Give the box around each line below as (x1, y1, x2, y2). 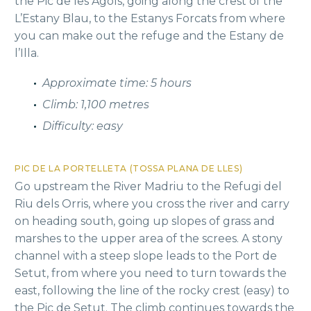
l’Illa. (15, 47, 39, 60)
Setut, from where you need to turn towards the (15, 267, 287, 280)
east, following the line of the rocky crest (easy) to (15, 284, 289, 298)
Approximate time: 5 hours (42, 76, 192, 90)
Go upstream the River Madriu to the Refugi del (15, 180, 282, 194)
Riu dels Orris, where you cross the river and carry (15, 197, 289, 211)
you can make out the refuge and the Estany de (15, 29, 284, 43)
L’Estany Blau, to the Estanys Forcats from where (15, 12, 285, 26)
